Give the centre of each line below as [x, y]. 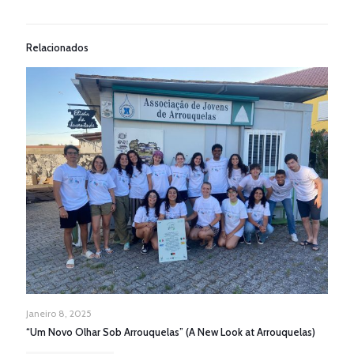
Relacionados [57, 47]
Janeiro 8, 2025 [59, 313]
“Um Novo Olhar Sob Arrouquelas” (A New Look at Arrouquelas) [171, 331]
